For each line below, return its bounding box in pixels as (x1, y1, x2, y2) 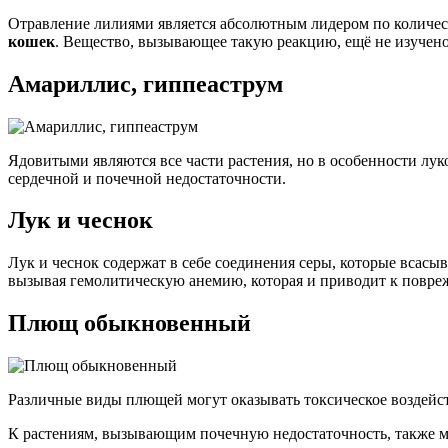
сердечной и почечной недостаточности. (8, 169, 286, 187)
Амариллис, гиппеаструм (8, 70, 283, 97)
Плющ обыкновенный (8, 310, 251, 337)
